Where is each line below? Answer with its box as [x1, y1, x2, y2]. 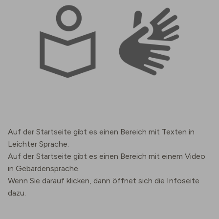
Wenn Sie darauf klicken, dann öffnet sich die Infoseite [8, 176, 199, 185]
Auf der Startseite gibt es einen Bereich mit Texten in [8, 127, 195, 136]
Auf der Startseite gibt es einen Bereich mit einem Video [8, 152, 205, 161]
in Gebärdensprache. [8, 164, 80, 173]
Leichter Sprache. [8, 139, 69, 149]
